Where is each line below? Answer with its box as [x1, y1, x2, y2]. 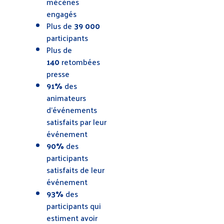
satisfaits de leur [46, 162, 104, 177]
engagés [46, 6, 78, 21]
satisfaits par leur [46, 114, 106, 129]
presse [46, 66, 69, 81]
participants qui [46, 198, 101, 213]
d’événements [46, 102, 97, 117]
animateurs [46, 90, 86, 105]
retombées [61, 54, 100, 69]
